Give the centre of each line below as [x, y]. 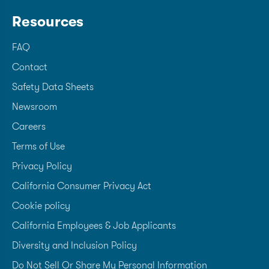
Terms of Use [38, 146]
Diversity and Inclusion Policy [74, 245]
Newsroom [35, 107]
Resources [48, 21]
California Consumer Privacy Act [82, 186]
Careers [29, 126]
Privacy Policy [42, 166]
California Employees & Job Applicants [94, 225]
